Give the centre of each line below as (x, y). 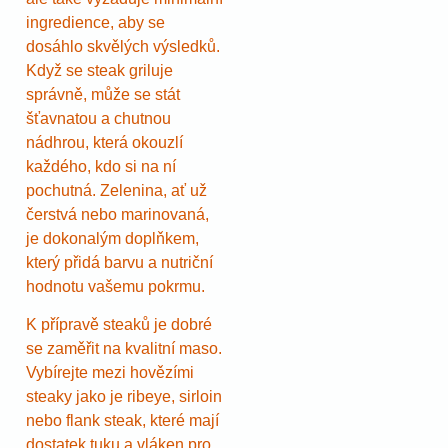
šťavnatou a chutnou (98, 119)
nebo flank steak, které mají (122, 421)
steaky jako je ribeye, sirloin (124, 397)
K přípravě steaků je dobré (119, 325)
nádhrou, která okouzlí (104, 143)
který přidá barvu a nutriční (119, 263)
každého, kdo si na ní (101, 167)
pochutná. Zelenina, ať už (116, 191)
